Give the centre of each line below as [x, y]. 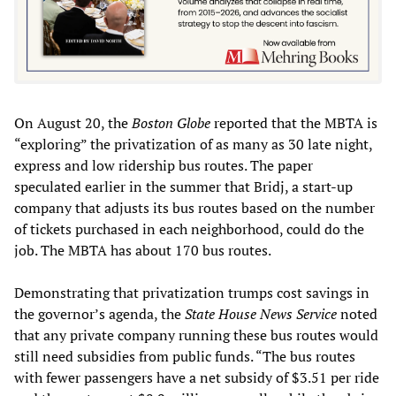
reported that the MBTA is [294, 123]
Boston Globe [171, 123]
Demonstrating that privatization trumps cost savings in [192, 293]
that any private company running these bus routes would [196, 335]
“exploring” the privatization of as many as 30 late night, [193, 145]
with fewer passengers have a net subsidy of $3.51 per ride [197, 378]
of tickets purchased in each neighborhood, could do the [189, 229]
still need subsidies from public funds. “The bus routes [185, 357]
